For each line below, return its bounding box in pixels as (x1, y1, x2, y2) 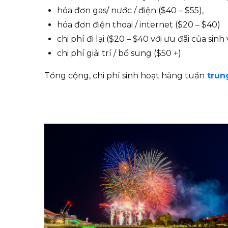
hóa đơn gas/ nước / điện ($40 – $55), (57, 6, 204, 16)
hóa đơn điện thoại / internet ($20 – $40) (57, 20, 220, 30)
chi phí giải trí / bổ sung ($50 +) (57, 48, 181, 59)
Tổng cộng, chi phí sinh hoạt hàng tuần (44, 71, 205, 81)
